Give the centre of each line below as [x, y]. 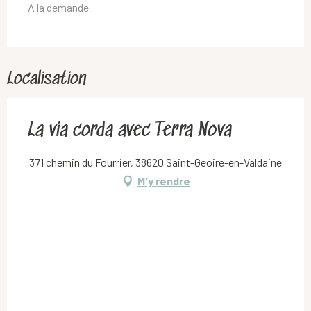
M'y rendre [164, 180]
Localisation [47, 79]
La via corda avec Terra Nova [130, 131]
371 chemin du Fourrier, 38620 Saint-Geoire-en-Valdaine [155, 162]
